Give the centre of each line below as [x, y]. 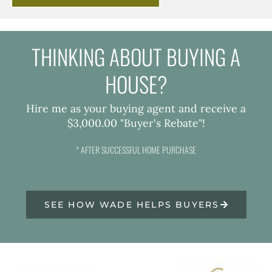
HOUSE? [136, 83]
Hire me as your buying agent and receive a [136, 108]
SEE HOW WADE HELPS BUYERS [132, 204]
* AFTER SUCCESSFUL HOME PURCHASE [136, 149]
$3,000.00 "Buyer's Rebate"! [136, 123]
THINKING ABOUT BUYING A [136, 56]
